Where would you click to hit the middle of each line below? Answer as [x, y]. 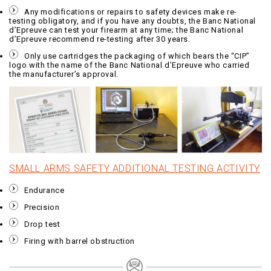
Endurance [44, 190]
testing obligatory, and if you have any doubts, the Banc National [133, 21]
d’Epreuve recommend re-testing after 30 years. [100, 39]
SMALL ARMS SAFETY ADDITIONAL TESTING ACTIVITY [135, 168]
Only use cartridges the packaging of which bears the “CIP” [137, 56]
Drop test [42, 224]
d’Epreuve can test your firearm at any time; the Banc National [126, 30]
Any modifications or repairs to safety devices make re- [131, 11]
